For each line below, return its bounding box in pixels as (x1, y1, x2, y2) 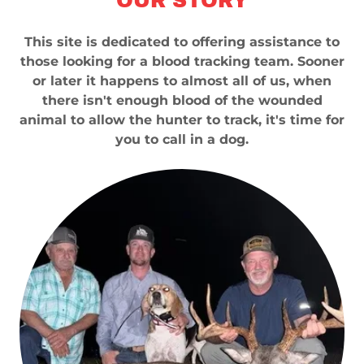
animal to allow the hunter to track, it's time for (19, 111, 344, 128)
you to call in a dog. (115, 131, 249, 147)
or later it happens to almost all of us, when (32, 72, 331, 89)
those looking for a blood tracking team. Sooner (19, 53, 344, 69)
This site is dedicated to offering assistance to (24, 33, 340, 50)
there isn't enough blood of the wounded (41, 92, 323, 108)
